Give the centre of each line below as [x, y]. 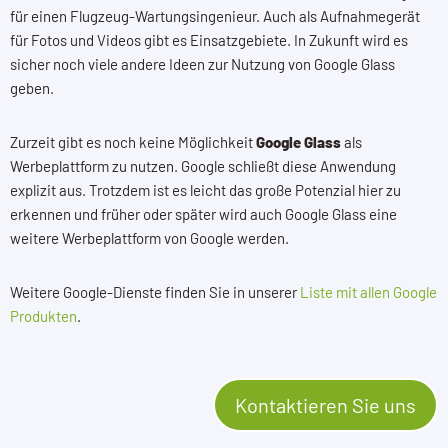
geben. [32, 87]
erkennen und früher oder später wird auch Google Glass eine [203, 213]
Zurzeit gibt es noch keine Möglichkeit [133, 141]
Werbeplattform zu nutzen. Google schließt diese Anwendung [203, 165]
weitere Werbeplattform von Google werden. [149, 237]
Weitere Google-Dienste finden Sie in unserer [155, 291]
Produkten [43, 315]
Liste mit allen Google [368, 291]
